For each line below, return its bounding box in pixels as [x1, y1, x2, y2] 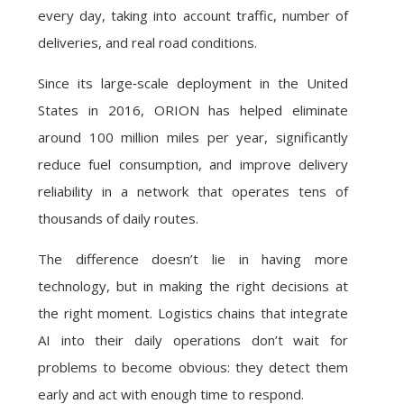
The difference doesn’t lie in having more [38, 250, 348, 268]
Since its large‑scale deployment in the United [38, 74, 348, 92]
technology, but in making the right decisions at [38, 277, 348, 295]
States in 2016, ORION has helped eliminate [38, 101, 348, 119]
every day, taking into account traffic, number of [38, 6, 348, 24]
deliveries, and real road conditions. [38, 33, 257, 51]
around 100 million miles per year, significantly [38, 128, 348, 146]
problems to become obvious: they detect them [38, 358, 348, 376]
